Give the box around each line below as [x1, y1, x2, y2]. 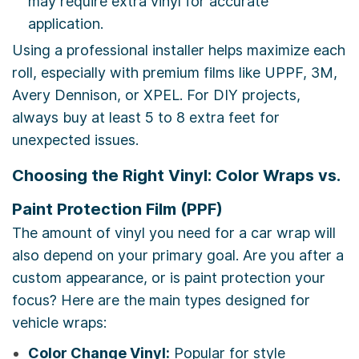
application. [28, 15, 103, 33]
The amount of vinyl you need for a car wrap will [12, 224, 336, 242]
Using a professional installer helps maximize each [12, 42, 345, 59]
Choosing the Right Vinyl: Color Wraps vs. [12, 166, 340, 186]
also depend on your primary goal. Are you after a [12, 247, 344, 264]
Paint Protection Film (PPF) [12, 200, 223, 220]
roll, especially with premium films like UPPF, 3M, [12, 64, 337, 82]
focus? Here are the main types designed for [12, 292, 310, 309]
